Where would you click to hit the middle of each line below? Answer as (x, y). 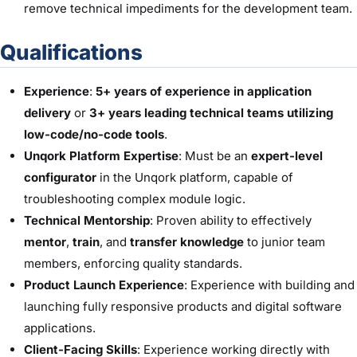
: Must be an (215, 155)
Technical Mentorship (87, 220)
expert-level (287, 155)
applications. (60, 328)
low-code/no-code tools (94, 134)
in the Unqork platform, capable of (195, 177)
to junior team (284, 241)
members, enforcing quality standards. (133, 263)
